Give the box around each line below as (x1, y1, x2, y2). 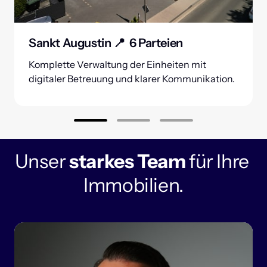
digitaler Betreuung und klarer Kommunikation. (29, 73, 235, 85)
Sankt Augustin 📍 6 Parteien (29, 36, 183, 51)
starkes (69, 149, 137, 173)
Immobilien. (83, 173, 184, 197)
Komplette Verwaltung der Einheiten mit (29, 58, 208, 71)
